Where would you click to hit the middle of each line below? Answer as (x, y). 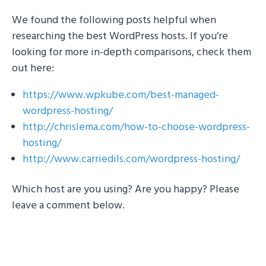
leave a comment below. (68, 205)
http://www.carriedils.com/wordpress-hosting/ (131, 159)
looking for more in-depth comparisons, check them (132, 52)
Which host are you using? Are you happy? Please (126, 189)
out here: (33, 68)
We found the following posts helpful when (114, 20)
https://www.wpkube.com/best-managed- (121, 95)
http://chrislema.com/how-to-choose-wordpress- (136, 127)
